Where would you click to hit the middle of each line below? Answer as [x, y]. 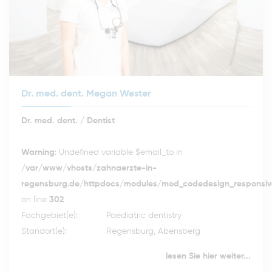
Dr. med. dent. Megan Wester [86, 94]
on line [35, 200]
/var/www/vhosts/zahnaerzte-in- [89, 168]
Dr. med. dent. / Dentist [68, 121]
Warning [38, 153]
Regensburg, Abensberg [153, 232]
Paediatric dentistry [144, 216]
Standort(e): [44, 232]
